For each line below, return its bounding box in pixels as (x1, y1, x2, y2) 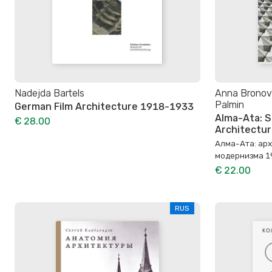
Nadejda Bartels (15, 87, 84, 99)
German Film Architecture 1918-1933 (15, 100, 194, 112)
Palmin (215, 98, 244, 110)
